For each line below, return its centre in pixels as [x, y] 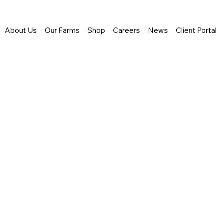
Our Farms [62, 30]
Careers [127, 30]
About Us [21, 30]
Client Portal [196, 30]
